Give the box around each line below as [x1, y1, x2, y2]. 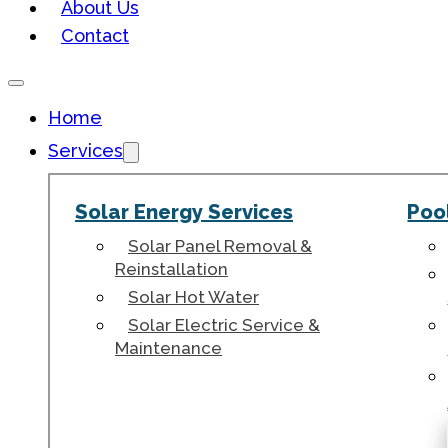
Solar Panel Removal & [128, 236, 312, 256]
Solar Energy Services [75, 200, 293, 224]
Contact [61, 25, 129, 46]
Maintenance [115, 338, 222, 358]
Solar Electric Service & [128, 315, 320, 335]
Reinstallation [115, 259, 228, 279]
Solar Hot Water [128, 287, 259, 307]
